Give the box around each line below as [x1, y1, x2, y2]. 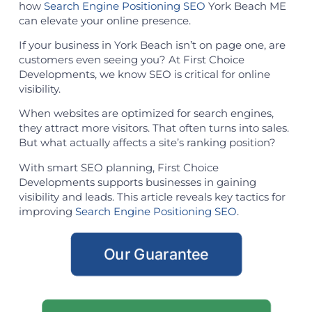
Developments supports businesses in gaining [18, 175, 256, 189]
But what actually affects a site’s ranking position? [18, 136, 276, 150]
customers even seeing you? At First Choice [18, 52, 244, 66]
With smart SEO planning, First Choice [18, 160, 219, 174]
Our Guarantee [103, 244, 209, 264]
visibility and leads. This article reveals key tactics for [18, 189, 286, 203]
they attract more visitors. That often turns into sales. [18, 121, 289, 135]
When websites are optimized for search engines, [18, 107, 274, 120]
